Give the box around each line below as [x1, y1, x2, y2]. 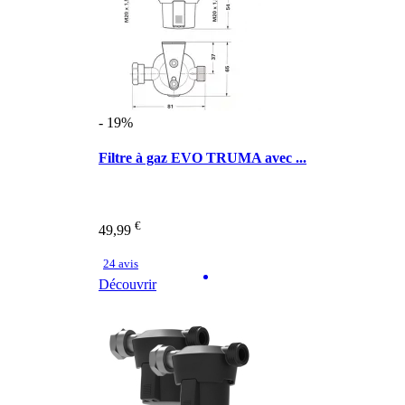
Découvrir [99, 276, 156, 292]
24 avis [103, 256, 138, 270]
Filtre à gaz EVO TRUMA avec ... [99, 149, 306, 165]
